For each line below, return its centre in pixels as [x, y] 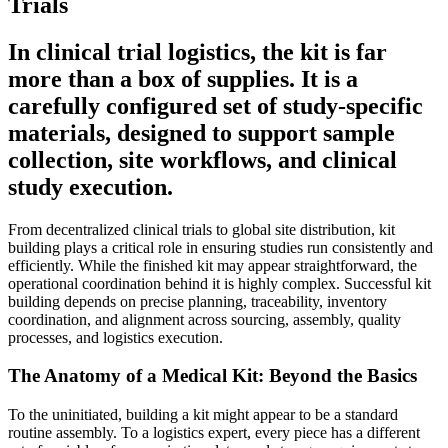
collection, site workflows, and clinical [202, 159]
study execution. [90, 186]
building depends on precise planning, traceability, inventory [197, 301]
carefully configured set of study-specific [215, 105]
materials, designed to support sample [201, 132]
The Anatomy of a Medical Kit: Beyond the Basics [215, 376]
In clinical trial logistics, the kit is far [197, 51]
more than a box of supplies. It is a [183, 78]
